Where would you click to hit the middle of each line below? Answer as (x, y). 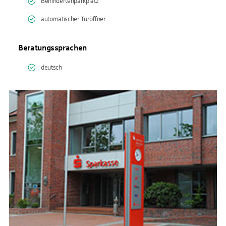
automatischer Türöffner (73, 19)
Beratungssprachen (53, 48)
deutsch (51, 68)
